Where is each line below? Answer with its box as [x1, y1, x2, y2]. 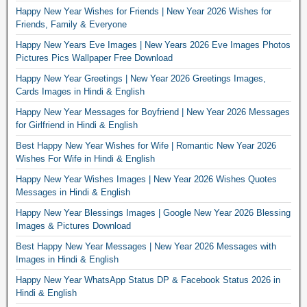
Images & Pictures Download [16, 220, 131, 231]
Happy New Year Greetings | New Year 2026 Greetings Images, [16, 73, 266, 84]
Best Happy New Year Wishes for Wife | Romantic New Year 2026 [16, 140, 276, 151]
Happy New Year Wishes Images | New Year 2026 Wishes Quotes [16, 173, 277, 184]
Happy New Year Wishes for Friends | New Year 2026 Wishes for [16, 5, 271, 16]
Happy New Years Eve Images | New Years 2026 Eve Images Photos [16, 39, 291, 50]
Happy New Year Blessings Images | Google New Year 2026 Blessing [16, 207, 291, 218]
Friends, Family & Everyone [16, 19, 127, 29]
